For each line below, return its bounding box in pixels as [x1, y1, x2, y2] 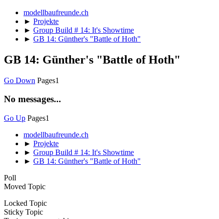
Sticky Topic [4, 207, 43, 216]
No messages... [4, 94, 61, 105]
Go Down [4, 76, 35, 85]
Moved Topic [4, 182, 45, 191]
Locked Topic [4, 198, 47, 207]
